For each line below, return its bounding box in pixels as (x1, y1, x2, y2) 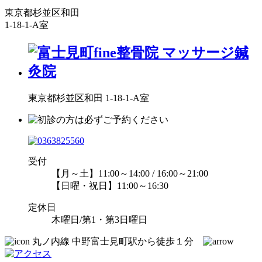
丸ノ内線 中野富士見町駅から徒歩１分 (30, 236, 203, 246)
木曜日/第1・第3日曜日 (51, 214, 147, 225)
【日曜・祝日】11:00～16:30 (51, 180, 168, 191)
